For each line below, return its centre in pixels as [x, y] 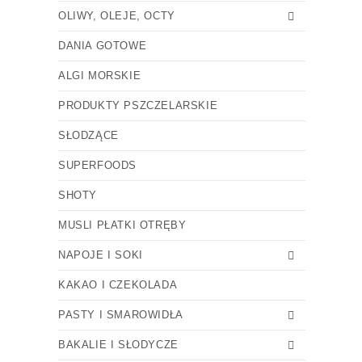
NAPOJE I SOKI [101, 255]
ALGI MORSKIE [100, 76]
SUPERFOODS [97, 165]
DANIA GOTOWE [103, 46]
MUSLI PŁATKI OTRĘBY [122, 225]
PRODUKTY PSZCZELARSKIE [138, 105]
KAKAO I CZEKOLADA [118, 285]
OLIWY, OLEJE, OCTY [117, 16]
